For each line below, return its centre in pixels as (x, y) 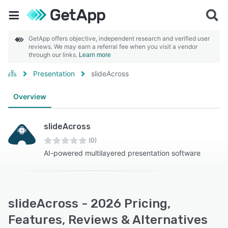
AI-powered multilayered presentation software (122, 153)
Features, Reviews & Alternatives (108, 220)
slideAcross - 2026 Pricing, (89, 204)
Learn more (95, 55)
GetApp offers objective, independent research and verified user (119, 38)
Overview (30, 96)
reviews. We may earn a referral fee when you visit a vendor (113, 47)
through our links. (54, 55)
